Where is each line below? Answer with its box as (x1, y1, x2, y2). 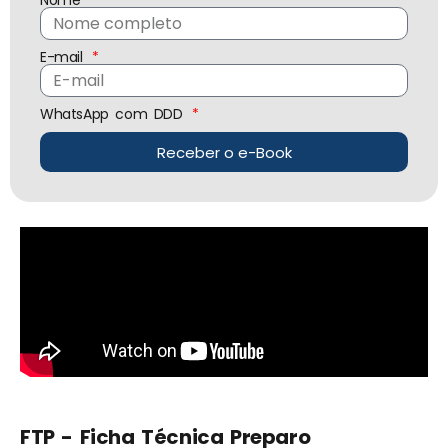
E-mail (40, 47, 90, 68)
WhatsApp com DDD (40, 104, 190, 125)
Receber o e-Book (156, 141, 292, 163)
